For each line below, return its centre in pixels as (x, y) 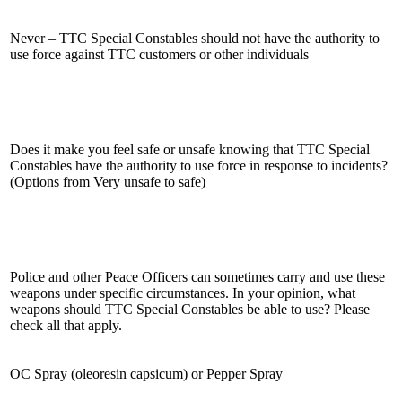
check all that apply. (66, 325)
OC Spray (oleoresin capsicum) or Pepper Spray (146, 373)
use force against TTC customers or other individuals (159, 54)
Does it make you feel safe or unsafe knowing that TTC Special (190, 149)
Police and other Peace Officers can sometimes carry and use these (197, 276)
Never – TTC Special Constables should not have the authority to (195, 38)
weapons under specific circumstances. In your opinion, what (183, 293)
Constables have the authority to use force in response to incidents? (199, 165)
